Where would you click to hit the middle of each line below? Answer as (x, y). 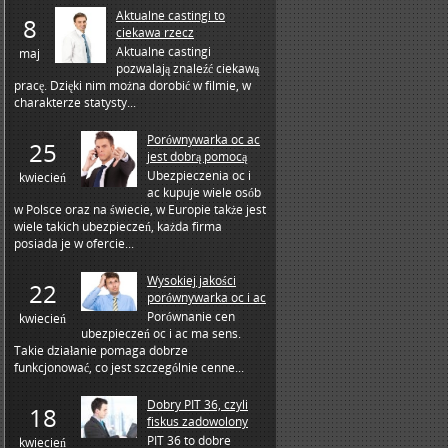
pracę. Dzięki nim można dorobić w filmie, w (132, 85)
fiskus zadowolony (197, 421)
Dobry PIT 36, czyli (197, 404)
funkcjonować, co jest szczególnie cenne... (129, 367)
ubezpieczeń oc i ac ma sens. (161, 333)
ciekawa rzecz (155, 32)
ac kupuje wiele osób (204, 192)
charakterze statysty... (75, 102)
